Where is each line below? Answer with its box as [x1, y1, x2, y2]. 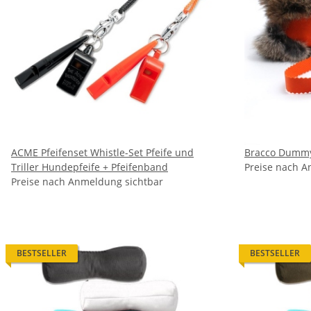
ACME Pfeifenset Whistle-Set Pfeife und [11, 146, 194, 159]
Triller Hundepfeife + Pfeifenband [111, 160, 168, 174]
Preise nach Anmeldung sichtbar [11, 175, 163, 188]
